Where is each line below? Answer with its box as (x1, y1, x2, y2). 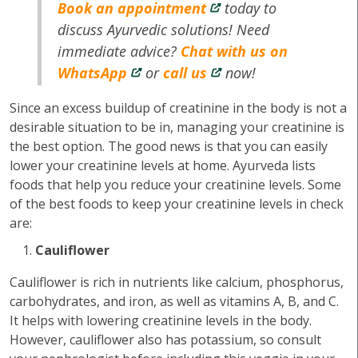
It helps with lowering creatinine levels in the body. (10, 312, 312, 329)
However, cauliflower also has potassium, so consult (10, 331, 321, 348)
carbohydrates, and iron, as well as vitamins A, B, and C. (10, 292, 339, 310)
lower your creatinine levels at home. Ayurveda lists (10, 157, 316, 174)
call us (163, 63, 208, 82)
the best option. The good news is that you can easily (10, 137, 328, 155)
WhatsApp (58, 63, 128, 82)
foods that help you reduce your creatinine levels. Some (10, 176, 341, 193)
